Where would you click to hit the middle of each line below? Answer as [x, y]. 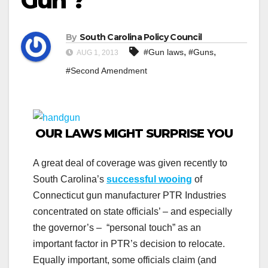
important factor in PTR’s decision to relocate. [129, 243]
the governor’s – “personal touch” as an [117, 227]
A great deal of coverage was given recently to [130, 163]
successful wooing [149, 179]
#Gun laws [164, 52]
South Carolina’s [70, 179]
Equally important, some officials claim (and [125, 260]
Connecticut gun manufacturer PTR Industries [130, 195]
